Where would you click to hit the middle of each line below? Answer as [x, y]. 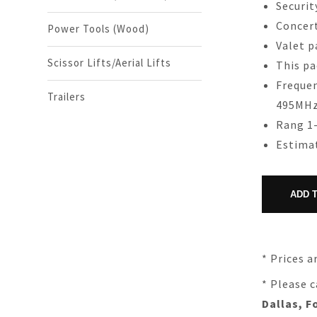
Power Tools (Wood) [99, 29]
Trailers [67, 97]
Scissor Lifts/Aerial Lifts [110, 63]
